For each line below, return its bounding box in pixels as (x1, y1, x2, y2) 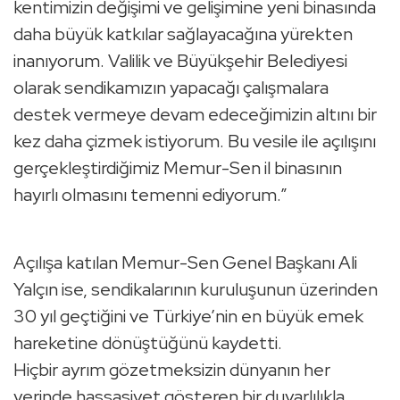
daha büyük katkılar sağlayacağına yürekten (13, 22, 353, 46)
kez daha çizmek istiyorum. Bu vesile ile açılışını (13, 129, 376, 154)
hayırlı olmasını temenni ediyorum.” (13, 183, 287, 207)
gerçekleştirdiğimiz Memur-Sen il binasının (13, 156, 342, 180)
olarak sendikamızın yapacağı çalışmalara (13, 76, 329, 100)
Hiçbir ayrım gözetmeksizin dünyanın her (13, 358, 330, 382)
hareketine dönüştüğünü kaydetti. (13, 331, 282, 355)
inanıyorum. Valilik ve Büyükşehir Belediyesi (13, 49, 347, 73)
